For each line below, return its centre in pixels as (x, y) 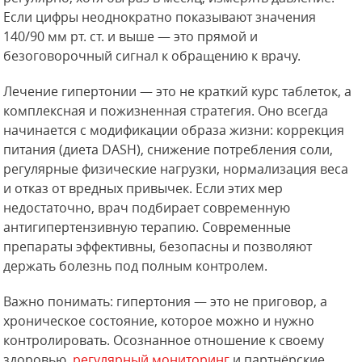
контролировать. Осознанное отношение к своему (164, 341)
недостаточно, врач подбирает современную (147, 208)
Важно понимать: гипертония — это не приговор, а (166, 302)
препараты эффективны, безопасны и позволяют (158, 247)
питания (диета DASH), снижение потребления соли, (168, 150)
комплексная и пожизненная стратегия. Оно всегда (166, 111)
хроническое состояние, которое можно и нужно (159, 321)
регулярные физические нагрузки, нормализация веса (176, 169)
